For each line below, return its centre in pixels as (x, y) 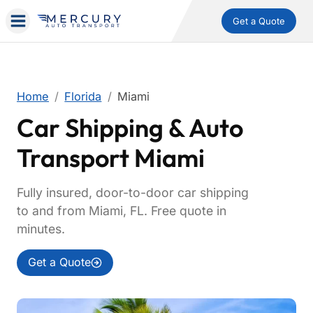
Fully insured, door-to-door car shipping (133, 192)
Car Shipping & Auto (130, 128)
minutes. (41, 229)
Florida (83, 96)
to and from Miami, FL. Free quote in (122, 211)
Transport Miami (111, 158)
